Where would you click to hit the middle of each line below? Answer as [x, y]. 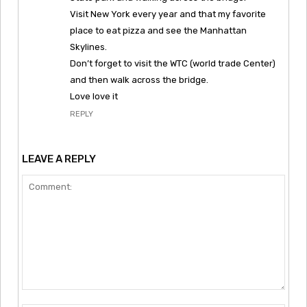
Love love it [94, 96]
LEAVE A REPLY [59, 159]
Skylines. [88, 47]
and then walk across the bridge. [139, 79]
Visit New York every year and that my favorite [168, 14]
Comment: [48, 296]
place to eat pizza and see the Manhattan [158, 30]
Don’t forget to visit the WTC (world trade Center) [173, 63]
